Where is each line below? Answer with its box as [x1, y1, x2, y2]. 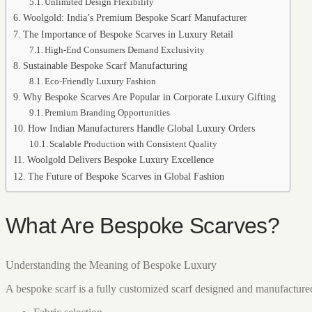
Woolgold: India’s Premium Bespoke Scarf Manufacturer [22, 12, 247, 23]
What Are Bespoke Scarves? [6, 212, 279, 238]
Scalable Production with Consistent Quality [49, 139, 218, 149]
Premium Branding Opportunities [45, 107, 171, 118]
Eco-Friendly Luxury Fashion [45, 76, 157, 86]
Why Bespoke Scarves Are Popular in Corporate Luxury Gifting [22, 91, 276, 102]
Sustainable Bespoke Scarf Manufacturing [22, 60, 187, 71]
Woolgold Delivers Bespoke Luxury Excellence [26, 154, 214, 165]
